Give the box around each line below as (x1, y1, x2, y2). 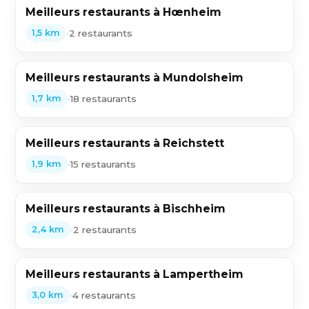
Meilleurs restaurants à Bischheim (26, 202, 226, 215)
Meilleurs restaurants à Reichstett (26, 137, 225, 150)
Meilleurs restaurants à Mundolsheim (26, 71, 244, 84)
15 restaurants (70, 158, 137, 170)
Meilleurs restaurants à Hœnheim (26, 6, 222, 19)
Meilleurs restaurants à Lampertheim (26, 268, 244, 281)
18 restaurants (70, 92, 137, 104)
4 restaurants (72, 289, 137, 301)
